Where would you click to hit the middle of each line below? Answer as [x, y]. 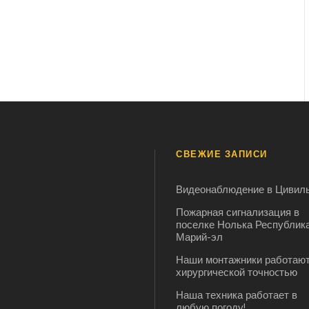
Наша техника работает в [237, 296]
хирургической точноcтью [237, 273]
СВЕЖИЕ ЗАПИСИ [222, 155]
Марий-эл [199, 238]
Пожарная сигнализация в [238, 213]
